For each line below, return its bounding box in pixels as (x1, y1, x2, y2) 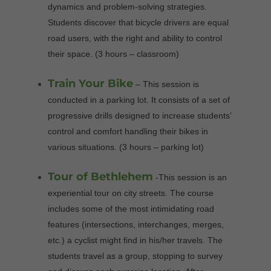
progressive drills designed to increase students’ (47, 111, 231, 121)
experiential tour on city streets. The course (47, 188, 214, 198)
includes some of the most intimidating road (47, 204, 214, 214)
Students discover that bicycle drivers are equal (47, 18, 229, 28)
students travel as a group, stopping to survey (47, 251, 223, 261)
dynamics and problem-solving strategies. (47, 2, 207, 12)
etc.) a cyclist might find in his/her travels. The (47, 235, 223, 246)
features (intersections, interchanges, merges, (47, 220, 224, 230)
